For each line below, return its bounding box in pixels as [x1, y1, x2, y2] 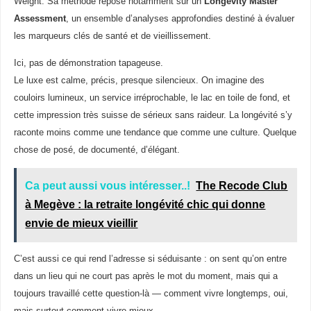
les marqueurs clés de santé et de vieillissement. [13, 31, 211, 41]
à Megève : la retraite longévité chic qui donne [25, 198, 266, 210]
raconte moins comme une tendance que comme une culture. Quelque [13, 127, 296, 137]
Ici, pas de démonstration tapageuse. [13, 58, 163, 68]
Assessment [13, 13, 66, 24]
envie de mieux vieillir [25, 217, 138, 229]
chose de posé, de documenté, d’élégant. [13, 144, 180, 155]
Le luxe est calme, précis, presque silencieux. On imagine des [13, 75, 264, 85]
